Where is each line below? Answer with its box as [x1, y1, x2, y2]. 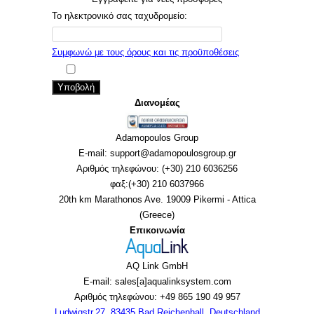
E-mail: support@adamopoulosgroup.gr [78, 148, 236, 159]
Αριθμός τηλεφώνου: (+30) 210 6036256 [76, 163, 238, 175]
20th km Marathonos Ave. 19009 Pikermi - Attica [58, 194, 256, 205]
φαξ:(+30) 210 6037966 [110, 179, 204, 190]
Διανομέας [134, 97, 180, 108]
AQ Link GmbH [126, 261, 188, 272]
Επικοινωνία [129, 225, 185, 236]
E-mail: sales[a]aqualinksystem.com [83, 276, 231, 287]
